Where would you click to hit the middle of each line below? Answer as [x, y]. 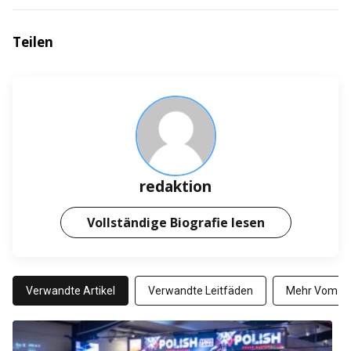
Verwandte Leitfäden [201, 291]
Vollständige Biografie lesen [175, 223]
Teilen [33, 42]
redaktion [175, 186]
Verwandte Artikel [71, 291]
